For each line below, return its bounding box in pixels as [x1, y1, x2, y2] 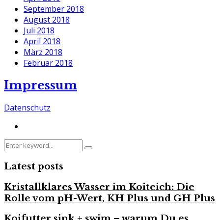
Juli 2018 [24, 25, 55, 36]
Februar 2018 [24, 57, 73, 69]
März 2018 [24, 47, 62, 58]
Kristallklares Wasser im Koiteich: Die [4, 181, 194, 192]
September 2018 [24, 3, 84, 15]
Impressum [4, 78, 77, 93]
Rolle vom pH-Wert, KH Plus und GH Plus [4, 192, 215, 204]
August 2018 [24, 14, 70, 26]
